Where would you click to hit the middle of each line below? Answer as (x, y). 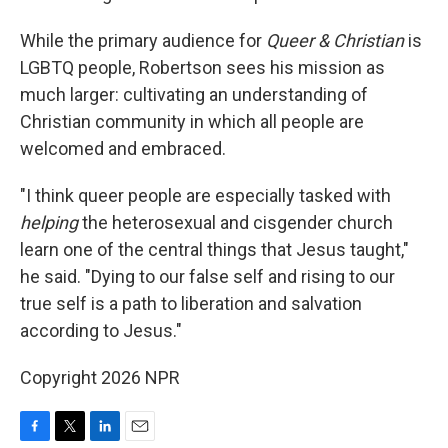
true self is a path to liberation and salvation (191, 303)
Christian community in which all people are (192, 121)
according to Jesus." (101, 330)
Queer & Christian (335, 40)
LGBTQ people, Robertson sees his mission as (202, 67)
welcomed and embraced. (123, 148)
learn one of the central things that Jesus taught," (214, 249)
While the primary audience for (143, 40)
